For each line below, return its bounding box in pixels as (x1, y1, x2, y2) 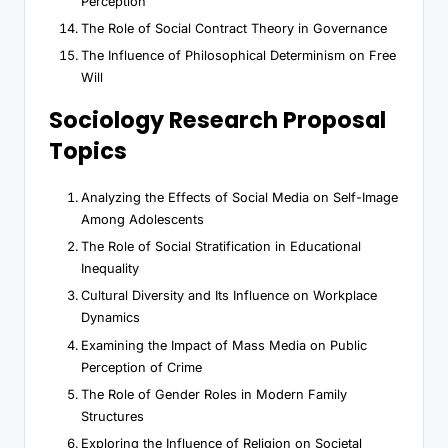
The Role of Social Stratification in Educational (81, 239, 361, 255)
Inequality (81, 261, 139, 277)
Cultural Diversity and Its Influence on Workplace (81, 288, 377, 304)
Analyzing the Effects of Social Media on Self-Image (81, 190, 398, 206)
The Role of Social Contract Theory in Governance (81, 21, 387, 37)
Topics (49, 135, 127, 168)
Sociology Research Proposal (49, 104, 386, 137)
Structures (81, 408, 144, 424)
